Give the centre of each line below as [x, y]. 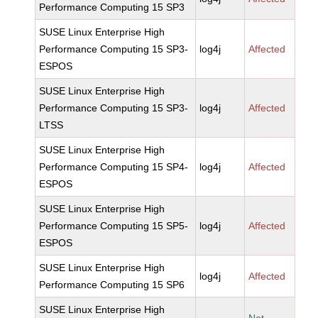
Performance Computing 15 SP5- [114, 226]
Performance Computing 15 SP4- [114, 167]
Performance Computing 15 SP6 [112, 285]
